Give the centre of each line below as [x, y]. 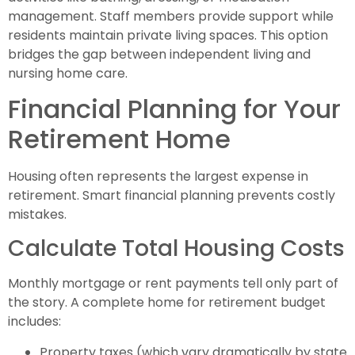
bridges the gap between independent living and [159, 54]
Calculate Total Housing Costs [176, 249]
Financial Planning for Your [174, 109]
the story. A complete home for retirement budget [167, 303]
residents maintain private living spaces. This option [168, 35]
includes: [34, 322]
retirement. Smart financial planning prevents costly [172, 196]
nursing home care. [68, 73]
